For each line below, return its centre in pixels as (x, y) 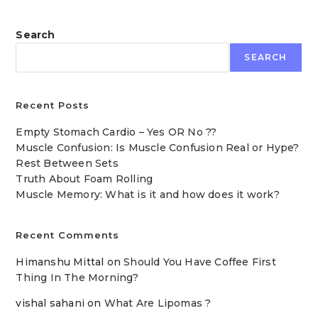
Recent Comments (68, 235)
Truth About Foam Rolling (84, 179)
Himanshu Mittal (60, 262)
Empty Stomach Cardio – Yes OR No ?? (116, 132)
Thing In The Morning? (77, 278)
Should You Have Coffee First (200, 262)
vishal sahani (50, 303)
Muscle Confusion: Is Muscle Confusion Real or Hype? (158, 148)
